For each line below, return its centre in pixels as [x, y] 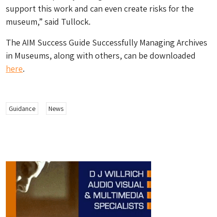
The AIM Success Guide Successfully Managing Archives [107, 42]
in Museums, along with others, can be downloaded [101, 55]
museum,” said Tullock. [48, 22]
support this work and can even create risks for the [100, 8]
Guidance [22, 108]
